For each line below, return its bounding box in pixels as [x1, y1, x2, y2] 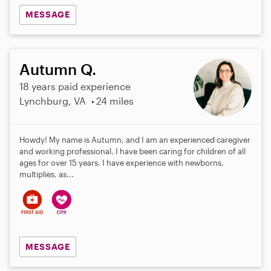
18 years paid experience [19, 80, 131, 93]
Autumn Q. [19, 60, 96, 79]
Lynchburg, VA [19, 95, 86, 107]
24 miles [96, 95, 134, 107]
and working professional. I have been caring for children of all [19, 146, 246, 157]
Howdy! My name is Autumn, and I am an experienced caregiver [19, 135, 250, 145]
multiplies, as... [19, 169, 74, 180]
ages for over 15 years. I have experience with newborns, [19, 158, 224, 168]
